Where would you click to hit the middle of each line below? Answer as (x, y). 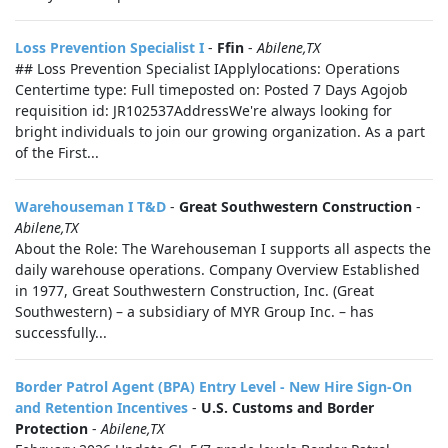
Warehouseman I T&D (90, 206)
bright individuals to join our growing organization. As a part (220, 131)
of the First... (57, 152)
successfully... (61, 332)
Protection (51, 428)
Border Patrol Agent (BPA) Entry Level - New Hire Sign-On (213, 386)
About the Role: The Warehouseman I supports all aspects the (223, 248)
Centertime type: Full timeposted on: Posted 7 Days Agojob (211, 89)
